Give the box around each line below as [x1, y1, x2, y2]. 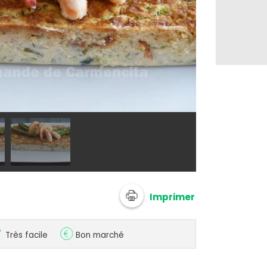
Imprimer [150, 190, 195, 203]
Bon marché [75, 229, 124, 241]
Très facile [5, 229, 48, 241]
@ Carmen [205, 94, 253, 107]
